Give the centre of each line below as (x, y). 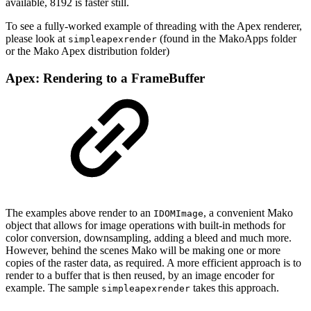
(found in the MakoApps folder (227, 39)
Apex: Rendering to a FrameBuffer (105, 78)
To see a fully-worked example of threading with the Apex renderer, (154, 26)
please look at (37, 39)
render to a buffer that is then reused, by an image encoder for (140, 275)
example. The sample (53, 287)
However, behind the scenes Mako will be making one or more (143, 250)
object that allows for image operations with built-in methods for (145, 225)
